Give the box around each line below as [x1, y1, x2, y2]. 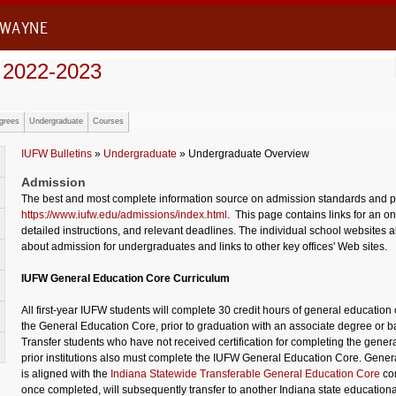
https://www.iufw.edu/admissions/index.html [21, 209, 227, 222]
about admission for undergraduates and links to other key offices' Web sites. [21, 240, 390, 254]
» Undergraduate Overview [177, 148, 309, 160]
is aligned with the [21, 368, 110, 381]
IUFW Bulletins [21, 148, 92, 160]
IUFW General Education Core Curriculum [21, 272, 230, 286]
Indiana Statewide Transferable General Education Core [110, 368, 380, 381]
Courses [93, 117, 124, 126]
